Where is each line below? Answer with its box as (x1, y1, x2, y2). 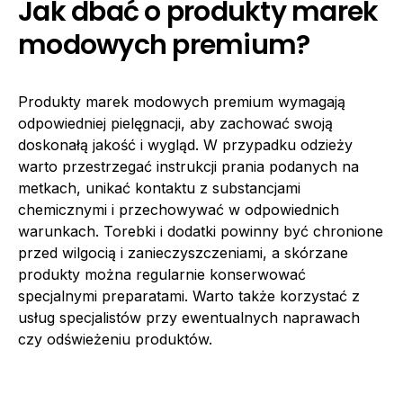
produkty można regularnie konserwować (18, 265, 306, 283)
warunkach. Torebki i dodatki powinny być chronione (18, 222, 383, 240)
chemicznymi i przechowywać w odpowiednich (18, 201, 339, 219)
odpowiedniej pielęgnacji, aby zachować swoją (18, 114, 333, 132)
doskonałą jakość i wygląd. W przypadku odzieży (18, 136, 353, 154)
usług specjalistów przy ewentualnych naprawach (18, 309, 360, 327)
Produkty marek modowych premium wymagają (18, 93, 345, 111)
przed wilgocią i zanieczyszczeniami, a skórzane (18, 244, 348, 262)
